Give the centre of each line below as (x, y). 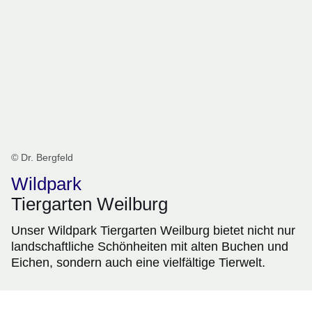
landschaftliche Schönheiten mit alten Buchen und (150, 247)
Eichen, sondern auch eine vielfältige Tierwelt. (138, 263)
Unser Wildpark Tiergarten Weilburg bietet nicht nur (153, 231)
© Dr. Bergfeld (42, 158)
